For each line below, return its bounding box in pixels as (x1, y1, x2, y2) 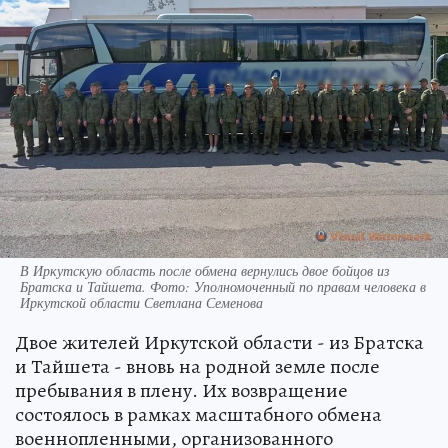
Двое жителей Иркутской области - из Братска (15, 328, 424, 356)
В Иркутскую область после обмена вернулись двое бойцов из (20, 260, 389, 280)
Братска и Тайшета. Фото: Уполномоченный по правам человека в (20, 276, 426, 296)
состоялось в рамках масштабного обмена (15, 400, 382, 428)
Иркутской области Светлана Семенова (20, 292, 263, 312)
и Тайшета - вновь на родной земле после (15, 352, 380, 380)
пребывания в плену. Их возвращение (15, 376, 348, 404)
